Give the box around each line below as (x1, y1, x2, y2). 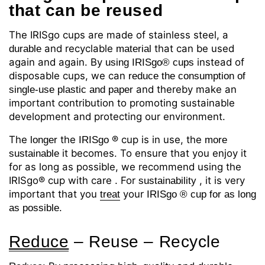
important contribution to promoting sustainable (9, 97, 235, 109)
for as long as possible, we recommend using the (9, 161, 241, 173)
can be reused (45, 1, 163, 20)
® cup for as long (177, 189, 256, 201)
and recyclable (44, 43, 113, 55)
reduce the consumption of (128, 70, 245, 82)
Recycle (159, 232, 221, 251)
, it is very (199, 174, 245, 187)
